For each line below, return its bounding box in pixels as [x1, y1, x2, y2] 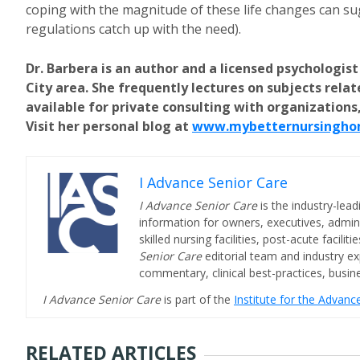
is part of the [164, 292, 234, 307]
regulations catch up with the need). [26, 20, 241, 38]
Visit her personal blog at [26, 117, 192, 135]
